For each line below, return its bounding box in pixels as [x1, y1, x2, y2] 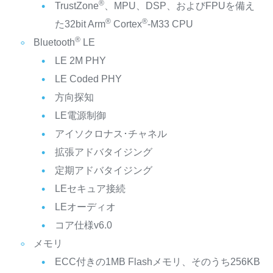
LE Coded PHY [54, 74, 122, 85]
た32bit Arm [54, 19, 105, 30]
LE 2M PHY [54, 55, 106, 66]
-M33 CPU [147, 19, 193, 30]
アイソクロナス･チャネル [54, 129, 167, 140]
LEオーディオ [54, 202, 116, 213]
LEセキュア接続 [54, 183, 126, 194]
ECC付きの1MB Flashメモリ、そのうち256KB [54, 257, 260, 268]
